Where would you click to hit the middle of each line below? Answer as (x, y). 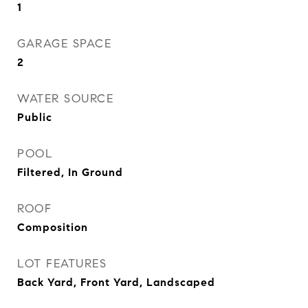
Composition (53, 227)
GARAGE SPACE (64, 44)
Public (35, 117)
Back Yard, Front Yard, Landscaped (116, 282)
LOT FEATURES (62, 264)
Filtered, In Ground (70, 172)
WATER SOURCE (65, 99)
